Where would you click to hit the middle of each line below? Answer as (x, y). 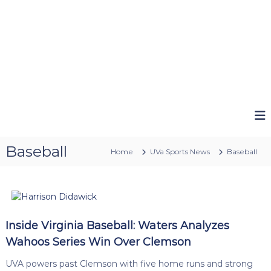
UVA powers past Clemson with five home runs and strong (129, 263)
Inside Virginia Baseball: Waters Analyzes (117, 225)
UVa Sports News (180, 151)
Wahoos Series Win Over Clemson (98, 242)
